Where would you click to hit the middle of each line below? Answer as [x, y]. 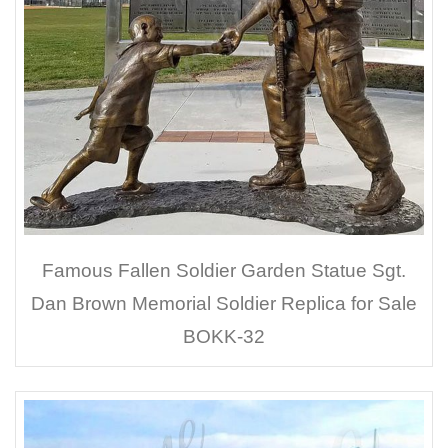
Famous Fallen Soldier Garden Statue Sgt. [224, 270]
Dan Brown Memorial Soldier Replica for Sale [224, 303]
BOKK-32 [224, 336]
